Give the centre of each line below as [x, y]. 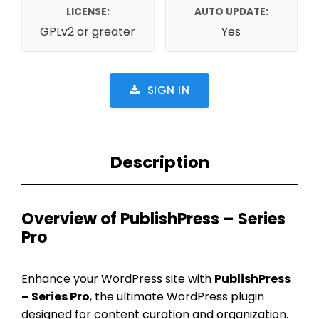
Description [159, 163]
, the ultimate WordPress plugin [177, 296]
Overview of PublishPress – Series [153, 219]
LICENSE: [88, 11]
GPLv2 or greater [88, 31]
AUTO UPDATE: [231, 11]
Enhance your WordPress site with [118, 278]
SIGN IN [168, 90]
